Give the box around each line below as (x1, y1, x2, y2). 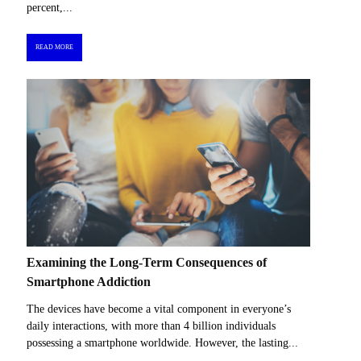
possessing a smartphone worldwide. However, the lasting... (27, 336, 298, 349)
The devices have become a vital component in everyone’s (27, 302, 291, 315)
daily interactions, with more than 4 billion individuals (27, 319, 276, 332)
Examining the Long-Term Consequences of (27, 255, 267, 269)
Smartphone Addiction (27, 274, 151, 288)
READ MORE (35, 44, 73, 52)
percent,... (27, 2, 73, 15)
